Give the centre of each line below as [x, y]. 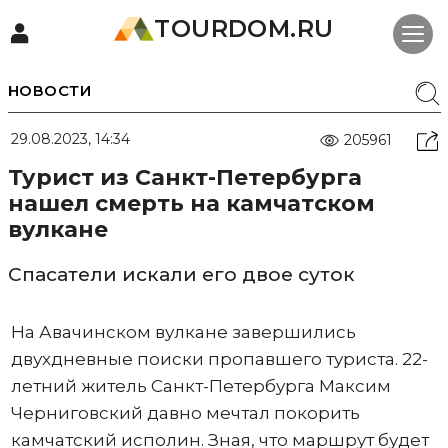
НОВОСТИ [49, 90]
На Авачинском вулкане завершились [183, 332]
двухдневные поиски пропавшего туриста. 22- [219, 359]
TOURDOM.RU [244, 28]
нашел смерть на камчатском [191, 203]
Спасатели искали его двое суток [181, 274]
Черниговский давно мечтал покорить [185, 413]
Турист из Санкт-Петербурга [184, 177]
